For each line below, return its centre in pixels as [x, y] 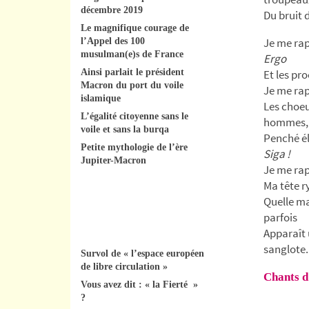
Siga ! [277, 153]
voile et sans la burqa [125, 129]
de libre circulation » [124, 266]
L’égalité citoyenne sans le [134, 116]
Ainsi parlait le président [132, 72]
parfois [280, 217]
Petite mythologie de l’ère [134, 147]
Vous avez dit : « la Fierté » [139, 284]
